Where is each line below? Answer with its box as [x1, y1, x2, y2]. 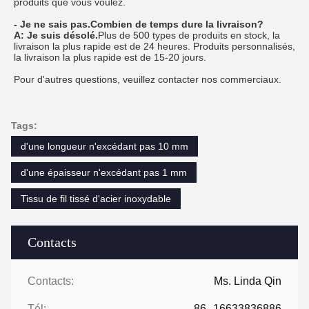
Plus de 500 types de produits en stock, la [98, 30, 280, 41]
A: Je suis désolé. [14, 30, 98, 41]
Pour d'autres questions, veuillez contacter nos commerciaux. [14, 74, 281, 86]
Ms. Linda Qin [214, 275, 281, 288]
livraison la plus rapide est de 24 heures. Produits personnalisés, [14, 41, 295, 52]
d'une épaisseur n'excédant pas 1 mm [21, 167, 187, 179]
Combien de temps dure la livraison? [90, 19, 263, 30]
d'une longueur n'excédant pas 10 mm [21, 141, 188, 152]
